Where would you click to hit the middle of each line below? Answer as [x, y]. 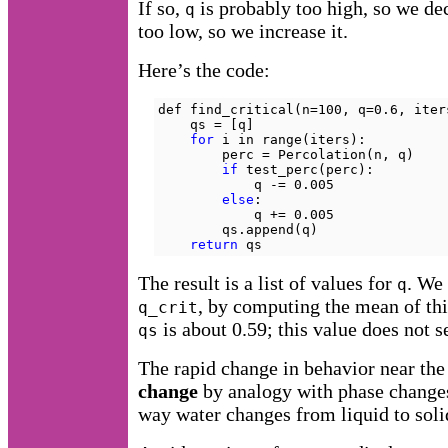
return [214, 245]
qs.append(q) [238, 230]
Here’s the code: [204, 70]
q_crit [168, 308]
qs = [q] [206, 125]
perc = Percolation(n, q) [286, 155]
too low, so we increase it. [243, 31]
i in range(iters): [290, 140]
